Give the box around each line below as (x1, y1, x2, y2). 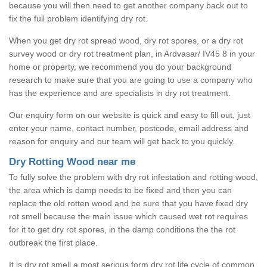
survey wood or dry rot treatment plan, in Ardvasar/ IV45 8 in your (9, 48, 255, 58)
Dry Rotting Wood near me (9, 156, 135, 167)
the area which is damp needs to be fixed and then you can (9, 185, 232, 195)
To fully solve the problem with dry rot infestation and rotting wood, (9, 172, 258, 182)
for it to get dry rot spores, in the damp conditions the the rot (9, 224, 235, 234)
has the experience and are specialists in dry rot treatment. (9, 88, 231, 98)
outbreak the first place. (9, 237, 98, 247)
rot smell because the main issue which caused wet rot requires (9, 211, 248, 221)
